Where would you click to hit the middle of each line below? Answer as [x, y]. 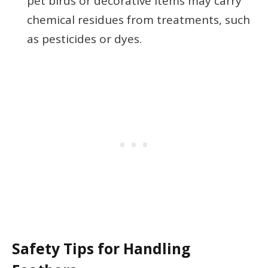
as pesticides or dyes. [84, 39]
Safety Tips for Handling [101, 248]
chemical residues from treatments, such [138, 19]
